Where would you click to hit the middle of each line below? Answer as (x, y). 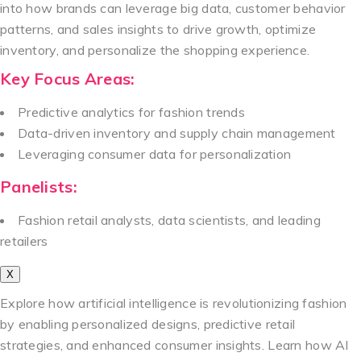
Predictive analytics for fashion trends (131, 112)
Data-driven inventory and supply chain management (177, 133)
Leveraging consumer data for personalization (155, 154)
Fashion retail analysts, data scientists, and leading (169, 220)
